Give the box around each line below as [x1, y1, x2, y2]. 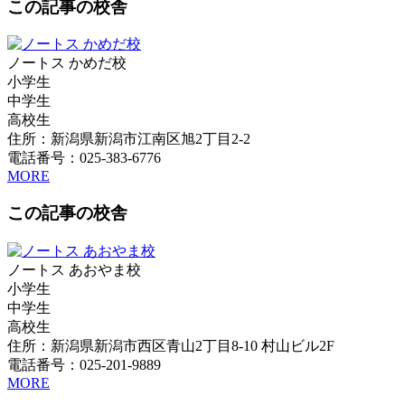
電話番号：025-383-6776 [7, 150, 161, 166]
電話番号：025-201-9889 [7, 356, 161, 372]
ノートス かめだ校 [7, 55, 127, 71]
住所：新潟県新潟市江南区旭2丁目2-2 [7, 131, 250, 147]
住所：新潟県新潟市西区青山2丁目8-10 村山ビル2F [7, 337, 334, 353]
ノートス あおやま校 [7, 261, 141, 278]
